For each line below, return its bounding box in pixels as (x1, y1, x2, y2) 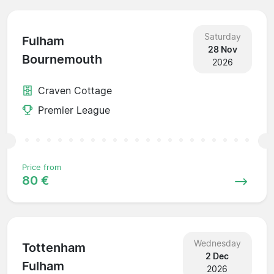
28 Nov (207, 43, 237, 54)
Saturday (204, 31, 241, 42)
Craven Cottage (38, 84, 112, 97)
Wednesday (193, 237, 241, 248)
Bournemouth (22, 52, 102, 67)
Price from (22, 162, 61, 172)
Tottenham (22, 240, 86, 256)
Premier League (38, 103, 110, 116)
